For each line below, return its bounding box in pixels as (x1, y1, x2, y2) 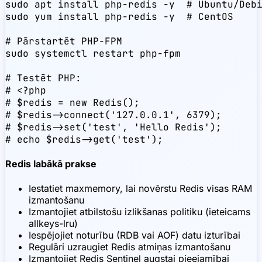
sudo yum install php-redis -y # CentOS (5, 11, 233, 23)
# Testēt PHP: (5, 72, 81, 84)
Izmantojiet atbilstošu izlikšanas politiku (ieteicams (29, 205, 250, 218)
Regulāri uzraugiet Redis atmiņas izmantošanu (29, 240, 230, 253)
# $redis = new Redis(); (5, 96, 140, 109)
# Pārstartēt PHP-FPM (5, 35, 122, 47)
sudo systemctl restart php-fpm (5, 47, 181, 60)
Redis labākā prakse (5, 158, 96, 170)
